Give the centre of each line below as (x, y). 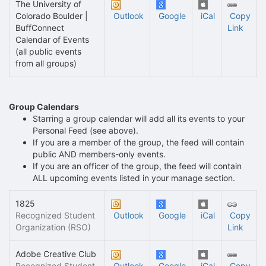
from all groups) (46, 63)
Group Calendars (44, 107)
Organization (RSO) (53, 227)
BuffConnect (40, 28)
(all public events (48, 51)
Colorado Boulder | (52, 16)
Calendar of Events (52, 39)
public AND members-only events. (99, 154)
